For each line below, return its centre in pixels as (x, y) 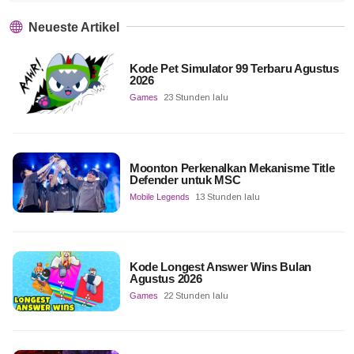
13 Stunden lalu (227, 196)
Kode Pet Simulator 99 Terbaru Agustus (234, 69)
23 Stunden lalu (196, 98)
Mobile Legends (159, 196)
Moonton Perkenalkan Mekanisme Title (232, 168)
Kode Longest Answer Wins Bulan (220, 267)
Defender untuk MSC (185, 179)
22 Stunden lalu (196, 296)
